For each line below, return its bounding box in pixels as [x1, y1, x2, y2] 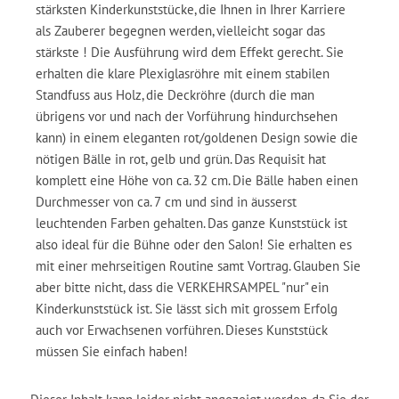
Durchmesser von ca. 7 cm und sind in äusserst [36, 193, 297, 210]
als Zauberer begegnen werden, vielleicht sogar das [36, 22, 325, 39]
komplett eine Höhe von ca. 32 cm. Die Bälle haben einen [36, 172, 358, 189]
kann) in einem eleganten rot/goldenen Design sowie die [36, 129, 358, 146]
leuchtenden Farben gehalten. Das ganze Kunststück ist [36, 215, 347, 232]
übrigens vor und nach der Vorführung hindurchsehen [36, 108, 338, 125]
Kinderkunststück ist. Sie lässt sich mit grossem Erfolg [36, 300, 338, 317]
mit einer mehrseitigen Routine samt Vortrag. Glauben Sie [36, 257, 361, 274]
